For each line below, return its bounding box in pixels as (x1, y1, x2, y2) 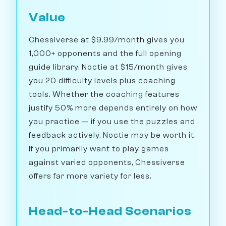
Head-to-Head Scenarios (29, 204, 192, 218)
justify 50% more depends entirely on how (29, 103, 197, 113)
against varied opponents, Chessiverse (29, 158, 185, 167)
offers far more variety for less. (29, 172, 151, 181)
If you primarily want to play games (29, 144, 169, 154)
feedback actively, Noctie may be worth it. (29, 131, 196, 140)
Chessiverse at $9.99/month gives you (29, 35, 185, 45)
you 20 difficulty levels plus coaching (29, 76, 176, 86)
